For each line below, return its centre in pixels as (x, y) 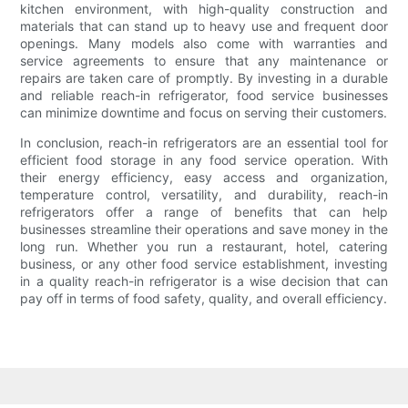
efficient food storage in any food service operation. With (204, 160)
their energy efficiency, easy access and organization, (204, 178)
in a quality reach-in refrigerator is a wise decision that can (204, 281)
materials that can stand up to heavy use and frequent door (204, 26)
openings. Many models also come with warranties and (204, 44)
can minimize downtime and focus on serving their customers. (204, 113)
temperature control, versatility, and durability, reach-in (204, 195)
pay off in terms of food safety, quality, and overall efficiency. (204, 299)
